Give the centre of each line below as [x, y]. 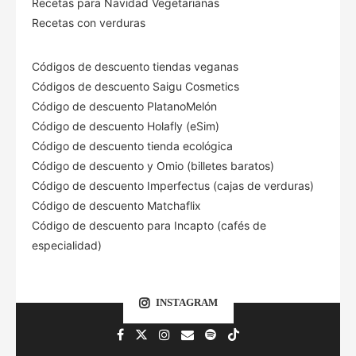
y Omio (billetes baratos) [211, 165]
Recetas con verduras [89, 22]
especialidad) [67, 245]
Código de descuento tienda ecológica [132, 145]
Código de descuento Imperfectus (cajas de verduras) [173, 185]
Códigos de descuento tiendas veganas [135, 66]
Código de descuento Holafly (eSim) [127, 126]
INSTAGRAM [186, 302]
